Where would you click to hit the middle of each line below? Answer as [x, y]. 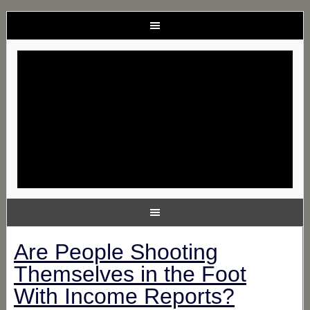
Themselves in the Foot [130, 274]
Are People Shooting [116, 252]
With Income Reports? [124, 296]
